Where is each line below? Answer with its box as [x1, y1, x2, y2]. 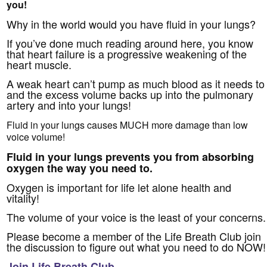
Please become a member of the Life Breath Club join [7, 228, 262, 244]
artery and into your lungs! [7, 97, 132, 113]
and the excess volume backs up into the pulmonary [7, 86, 254, 103]
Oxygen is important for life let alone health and [7, 179, 232, 195]
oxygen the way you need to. [7, 160, 153, 176]
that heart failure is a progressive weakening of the [7, 46, 247, 62]
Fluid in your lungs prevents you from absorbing [7, 149, 254, 165]
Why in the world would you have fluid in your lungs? [7, 16, 256, 32]
